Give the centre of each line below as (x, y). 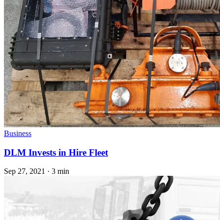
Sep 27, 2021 (25, 171)
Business (18, 133)
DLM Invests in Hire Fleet (56, 152)
